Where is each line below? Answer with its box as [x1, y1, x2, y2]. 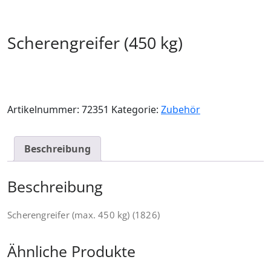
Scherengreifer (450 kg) [7, 31, 183, 54]
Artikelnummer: [7, 103, 82, 116]
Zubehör [161, 103, 200, 116]
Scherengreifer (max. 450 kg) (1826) [7, 208, 160, 221]
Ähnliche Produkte [7, 240, 135, 261]
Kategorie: [111, 103, 161, 116]
